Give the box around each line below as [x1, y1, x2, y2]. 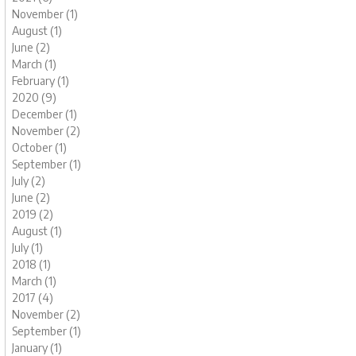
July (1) [12, 241, 43, 254]
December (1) [12, 107, 77, 121]
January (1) [12, 341, 62, 354]
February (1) [12, 74, 69, 87]
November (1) [12, 7, 78, 21]
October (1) [12, 141, 67, 154]
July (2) [12, 174, 45, 188]
